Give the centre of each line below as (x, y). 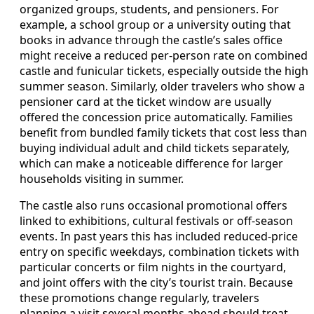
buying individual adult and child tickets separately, (155, 148)
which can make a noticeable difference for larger (151, 164)
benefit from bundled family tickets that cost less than (163, 133)
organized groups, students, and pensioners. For (149, 9)
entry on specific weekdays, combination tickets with (159, 252)
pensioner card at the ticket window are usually (145, 102)
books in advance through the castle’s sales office (151, 40)
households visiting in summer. (102, 179)
